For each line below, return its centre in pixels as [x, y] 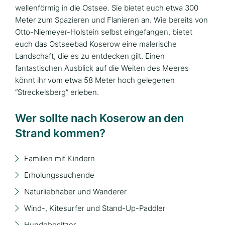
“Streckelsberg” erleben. [57, 92]
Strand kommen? [60, 133]
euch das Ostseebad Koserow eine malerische [96, 44]
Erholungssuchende [59, 175]
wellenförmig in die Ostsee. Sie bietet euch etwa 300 [107, 8]
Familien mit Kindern [60, 158]
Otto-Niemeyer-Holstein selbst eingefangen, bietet [104, 32]
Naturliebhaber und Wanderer [75, 191]
